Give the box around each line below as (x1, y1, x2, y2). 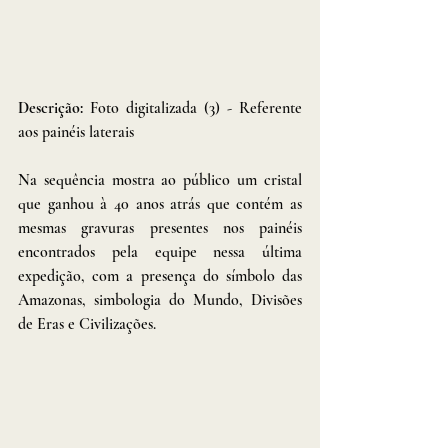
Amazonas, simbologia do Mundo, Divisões (18, 289, 302, 310)
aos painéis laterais (18, 121, 134, 142)
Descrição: (18, 97, 90, 118)
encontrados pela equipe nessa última (18, 241, 302, 262)
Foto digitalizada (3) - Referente (90, 97, 302, 118)
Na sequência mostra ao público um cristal (18, 169, 302, 190)
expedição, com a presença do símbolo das (18, 265, 302, 286)
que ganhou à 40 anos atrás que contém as (18, 193, 302, 214)
